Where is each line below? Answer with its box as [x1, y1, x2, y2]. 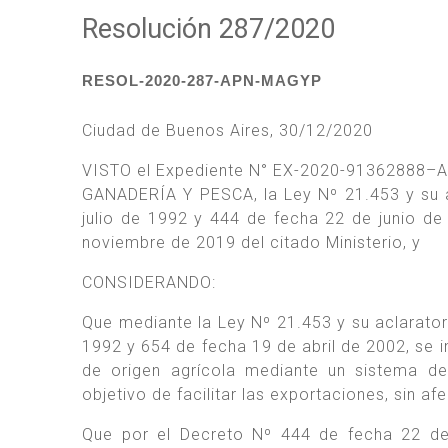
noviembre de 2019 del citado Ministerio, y [82, 232, 421, 252]
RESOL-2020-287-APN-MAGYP [82, 72, 322, 90]
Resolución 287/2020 [82, 12, 335, 45]
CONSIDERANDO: [82, 272, 216, 292]
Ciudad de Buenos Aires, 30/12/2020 [82, 120, 373, 140]
